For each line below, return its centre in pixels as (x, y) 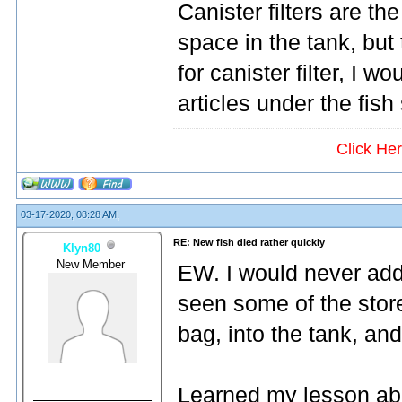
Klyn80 (82, 248)
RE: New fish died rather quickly (249, 242)
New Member (92, 264)
